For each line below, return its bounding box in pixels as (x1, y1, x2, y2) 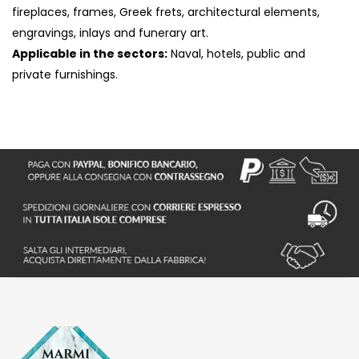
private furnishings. (12, 67, 118, 83)
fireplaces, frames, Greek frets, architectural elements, (12, 4, 320, 21)
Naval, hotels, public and (167, 46, 305, 63)
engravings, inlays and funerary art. (12, 25, 208, 42)
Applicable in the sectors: (12, 46, 167, 63)
